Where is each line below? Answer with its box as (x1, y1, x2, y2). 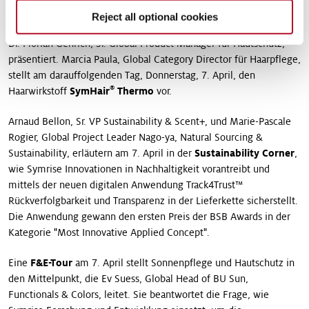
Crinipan (8, 5, 48, 18)
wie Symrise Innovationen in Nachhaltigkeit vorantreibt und (8, 162, 270, 175)
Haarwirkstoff (8, 84, 70, 97)
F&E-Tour (30, 256, 72, 269)
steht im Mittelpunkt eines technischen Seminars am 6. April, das (8, 21, 296, 34)
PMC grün (53, 5, 103, 18)
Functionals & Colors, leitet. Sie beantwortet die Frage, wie (8, 288, 269, 301)
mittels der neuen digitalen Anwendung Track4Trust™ (8, 178, 243, 191)
